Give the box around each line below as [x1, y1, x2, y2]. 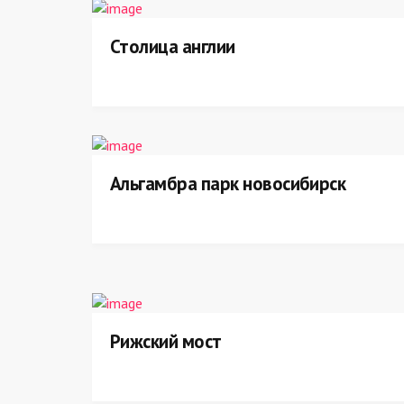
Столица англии [110, 34, 235, 59]
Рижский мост [110, 329, 222, 353]
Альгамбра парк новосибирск [110, 171, 346, 196]
